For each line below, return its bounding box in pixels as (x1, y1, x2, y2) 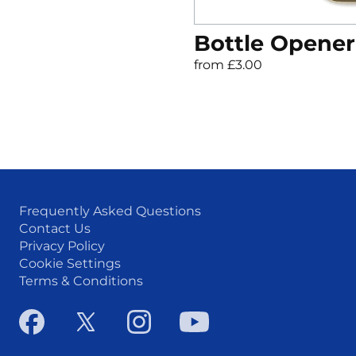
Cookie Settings (19, 256, 121, 271)
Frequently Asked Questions (19, 203, 201, 219)
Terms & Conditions (19, 273, 143, 288)
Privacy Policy (19, 238, 105, 253)
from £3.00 (194, 56, 263, 72)
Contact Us (19, 221, 91, 236)
